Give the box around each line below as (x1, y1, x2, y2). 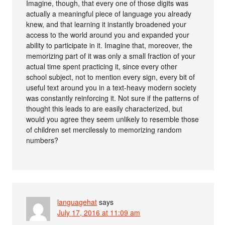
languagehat (57, 197, 97, 207)
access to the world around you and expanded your (26, 30, 190, 40)
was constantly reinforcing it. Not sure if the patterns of (26, 93, 199, 103)
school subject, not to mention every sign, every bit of (26, 72, 195, 82)
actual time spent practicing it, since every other (26, 61, 178, 71)
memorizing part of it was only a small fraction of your (26, 51, 196, 61)
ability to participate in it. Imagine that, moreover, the (26, 40, 193, 50)
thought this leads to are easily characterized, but (26, 103, 183, 114)
